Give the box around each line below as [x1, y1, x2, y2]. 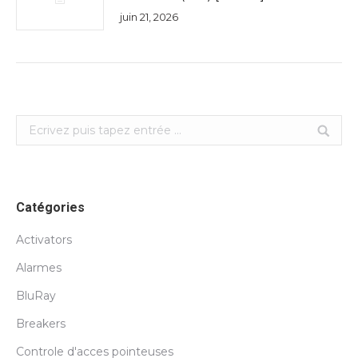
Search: [15, 117, 56, 131]
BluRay [16, 288, 56, 303]
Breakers [16, 316, 66, 331]
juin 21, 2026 [120, 10, 178, 23]
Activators [16, 233, 72, 247]
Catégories [16, 200, 85, 215]
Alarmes [16, 261, 62, 275]
